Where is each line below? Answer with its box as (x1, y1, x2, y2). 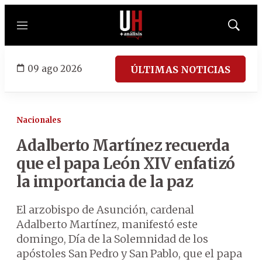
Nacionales (16, 115, 61, 125)
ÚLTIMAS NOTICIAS (130, 63, 230, 75)
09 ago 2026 (27, 63, 82, 74)
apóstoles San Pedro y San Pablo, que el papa (16, 247, 242, 260)
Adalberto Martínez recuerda (16, 136, 230, 155)
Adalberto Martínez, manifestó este (16, 218, 198, 231)
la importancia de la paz (16, 172, 192, 191)
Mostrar (233, 24, 259, 33)
